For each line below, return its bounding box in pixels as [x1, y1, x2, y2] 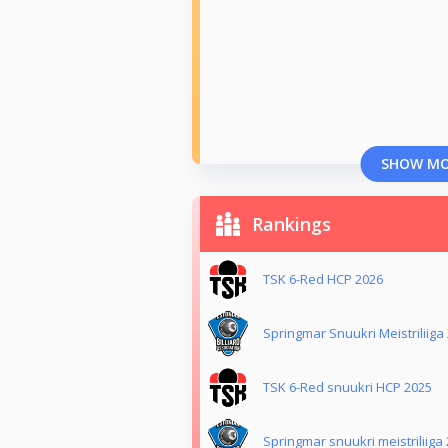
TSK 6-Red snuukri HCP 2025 [263, 378, 432, 397]
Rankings [252, 212, 331, 237]
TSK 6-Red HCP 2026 [263, 270, 383, 289]
